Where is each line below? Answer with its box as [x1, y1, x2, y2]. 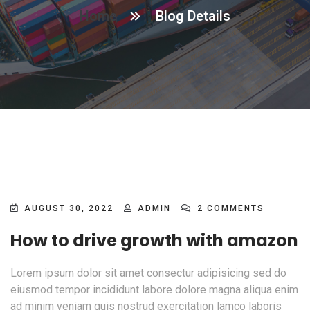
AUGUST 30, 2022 [21, 203, 117, 214]
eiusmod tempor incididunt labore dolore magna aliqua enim [10, 283, 298, 297]
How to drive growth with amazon [10, 229, 298, 253]
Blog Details [156, 8, 230, 25]
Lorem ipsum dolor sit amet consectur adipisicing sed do [10, 266, 286, 280]
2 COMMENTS [194, 203, 264, 214]
